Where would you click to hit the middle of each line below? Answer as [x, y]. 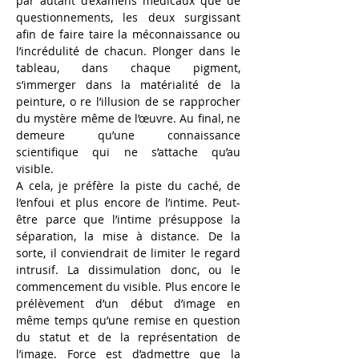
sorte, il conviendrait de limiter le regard [128, 252]
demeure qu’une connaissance [128, 135]
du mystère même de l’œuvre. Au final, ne [128, 118]
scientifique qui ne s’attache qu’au [128, 151]
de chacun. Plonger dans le [163, 50]
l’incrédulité [48, 50]
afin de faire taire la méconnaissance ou [128, 34]
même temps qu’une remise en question [128, 320]
